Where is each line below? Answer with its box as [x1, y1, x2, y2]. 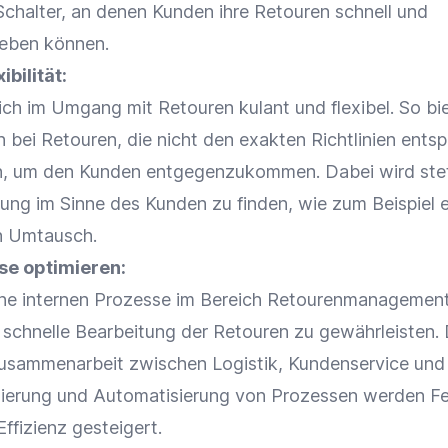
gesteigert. [67, 417, 162, 438]
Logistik [212, 353, 278, 374]
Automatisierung [93, 385, 230, 406]
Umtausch [8, 225, 93, 246]
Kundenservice [288, 353, 409, 374]
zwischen [124, 353, 212, 374]
